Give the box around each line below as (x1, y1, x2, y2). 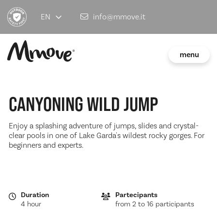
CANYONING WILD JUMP (8, 93, 158, 115)
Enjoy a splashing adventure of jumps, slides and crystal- (8, 121, 199, 131)
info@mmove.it (93, 12, 145, 22)
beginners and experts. (8, 140, 85, 150)
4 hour (20, 200, 41, 209)
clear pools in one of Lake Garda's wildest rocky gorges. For (8, 131, 204, 140)
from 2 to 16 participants (115, 200, 194, 209)
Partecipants (115, 190, 157, 200)
